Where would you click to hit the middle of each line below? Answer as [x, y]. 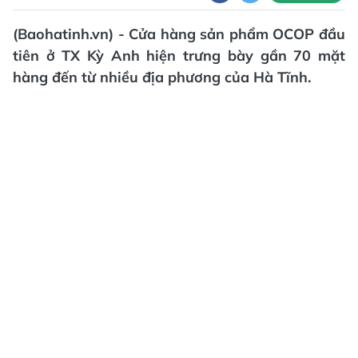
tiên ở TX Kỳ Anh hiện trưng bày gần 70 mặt [179, 56]
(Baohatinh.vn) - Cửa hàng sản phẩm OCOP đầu [179, 34]
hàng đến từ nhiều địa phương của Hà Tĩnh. [162, 77]
